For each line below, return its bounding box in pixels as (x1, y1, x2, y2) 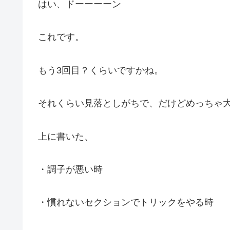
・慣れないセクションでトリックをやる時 (38, 197, 214, 208)
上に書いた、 (38, 131, 93, 142)
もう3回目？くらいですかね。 (38, 65, 163, 75)
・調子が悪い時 (38, 164, 103, 175)
